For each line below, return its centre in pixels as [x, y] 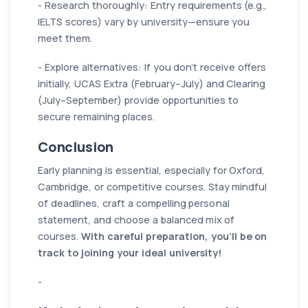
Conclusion [76, 146]
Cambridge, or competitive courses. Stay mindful [153, 186]
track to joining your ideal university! [130, 252]
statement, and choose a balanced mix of [136, 219]
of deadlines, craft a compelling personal [134, 203]
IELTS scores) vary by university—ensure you [144, 21]
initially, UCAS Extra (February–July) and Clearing [152, 83]
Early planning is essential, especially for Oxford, [152, 170]
